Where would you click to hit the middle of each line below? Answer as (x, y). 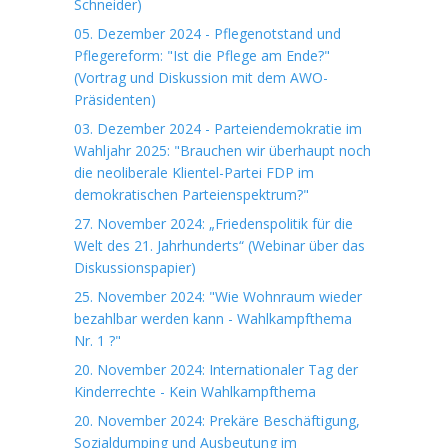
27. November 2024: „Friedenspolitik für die (213, 223)
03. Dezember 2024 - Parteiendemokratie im (218, 128)
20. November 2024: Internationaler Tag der (216, 369)
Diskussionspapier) (135, 267)
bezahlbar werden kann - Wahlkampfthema (213, 318)
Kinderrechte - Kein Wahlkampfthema (195, 391)
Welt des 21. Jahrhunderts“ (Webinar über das (219, 245)
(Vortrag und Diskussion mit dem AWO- (201, 77)
